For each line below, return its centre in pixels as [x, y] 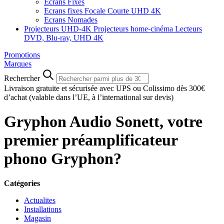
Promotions [22, 55]
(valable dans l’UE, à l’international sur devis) [101, 97]
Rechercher [22, 78]
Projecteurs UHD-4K [59, 29]
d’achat [16, 97]
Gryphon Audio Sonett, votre [103, 122]
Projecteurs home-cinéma [134, 29]
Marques [18, 64]
